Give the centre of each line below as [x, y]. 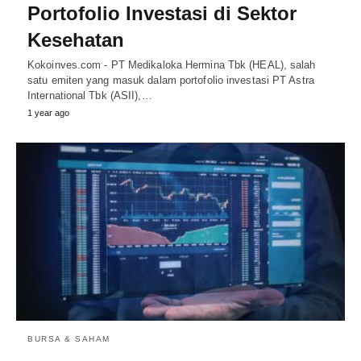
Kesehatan [76, 39]
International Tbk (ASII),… [90, 95]
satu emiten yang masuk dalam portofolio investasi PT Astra [171, 80]
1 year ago [48, 112]
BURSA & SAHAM [69, 339]
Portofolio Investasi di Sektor [162, 13]
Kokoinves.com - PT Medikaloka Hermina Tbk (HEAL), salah [172, 64]
